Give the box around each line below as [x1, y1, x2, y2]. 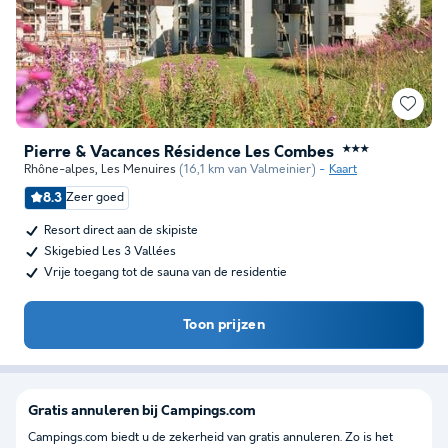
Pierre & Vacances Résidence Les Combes [24, 143, 334, 162]
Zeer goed [66, 190, 124, 205]
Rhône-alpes [24, 162, 95, 177]
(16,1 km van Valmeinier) [179, 162, 316, 177]
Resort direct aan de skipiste [44, 223, 198, 238]
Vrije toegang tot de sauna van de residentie [44, 265, 287, 280]
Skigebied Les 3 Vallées [44, 244, 176, 259]
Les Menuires [101, 162, 176, 177]
